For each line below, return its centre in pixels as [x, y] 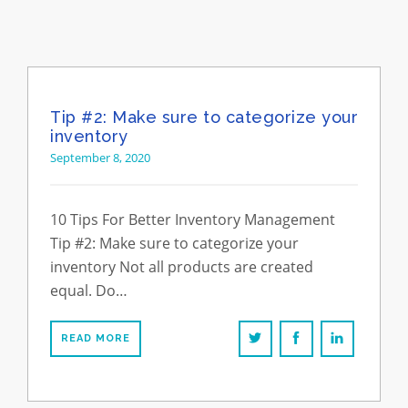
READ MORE [96, 338]
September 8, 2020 [100, 158]
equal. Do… [89, 291]
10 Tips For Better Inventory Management [193, 219]
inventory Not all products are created [182, 267]
